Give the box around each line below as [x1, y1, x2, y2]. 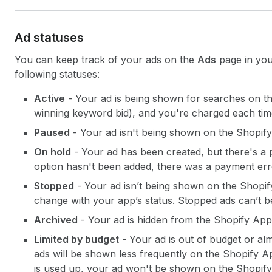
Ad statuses [15, 30, 84, 45]
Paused [34, 126, 70, 138]
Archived [34, 214, 78, 226]
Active [34, 92, 65, 104]
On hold [34, 146, 71, 158]
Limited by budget [34, 233, 119, 245]
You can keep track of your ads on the [15, 53, 197, 66]
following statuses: [15, 68, 100, 80]
